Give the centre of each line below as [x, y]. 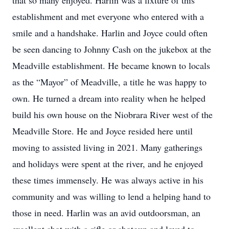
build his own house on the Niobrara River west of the [112, 114]
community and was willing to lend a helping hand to [111, 196]
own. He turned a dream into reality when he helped [109, 98]
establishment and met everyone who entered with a [108, 16]
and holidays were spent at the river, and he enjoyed [108, 164]
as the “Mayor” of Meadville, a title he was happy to [109, 82]
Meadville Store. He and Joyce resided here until [102, 131]
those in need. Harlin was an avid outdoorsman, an [106, 213]
